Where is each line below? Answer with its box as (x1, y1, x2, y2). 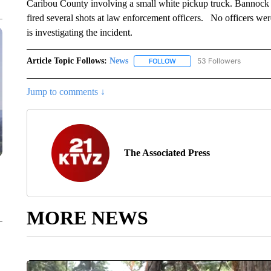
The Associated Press (123, 148, 210, 158)
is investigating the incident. (26, 27, 135, 38)
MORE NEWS (26, 207, 148, 229)
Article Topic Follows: (26, 56, 107, 65)
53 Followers (197, 56, 241, 65)
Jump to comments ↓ (26, 87, 105, 97)
